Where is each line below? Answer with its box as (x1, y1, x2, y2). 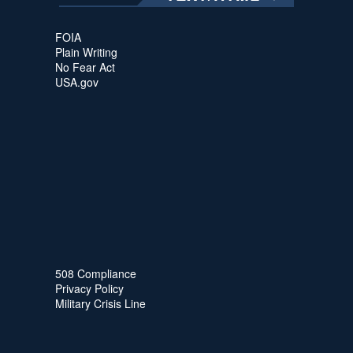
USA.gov (55, 73, 98, 90)
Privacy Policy (55, 280, 124, 296)
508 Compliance (55, 265, 136, 281)
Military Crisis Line (55, 295, 146, 311)
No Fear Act (55, 58, 115, 75)
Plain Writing (55, 43, 117, 60)
